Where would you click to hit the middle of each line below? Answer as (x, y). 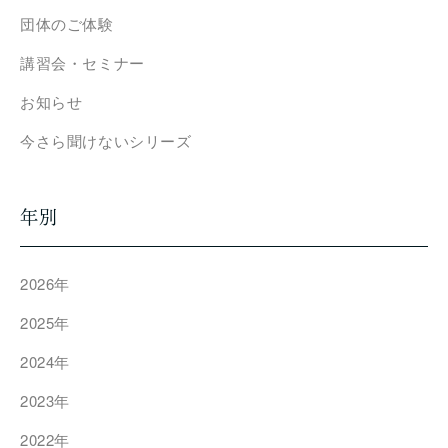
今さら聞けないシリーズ (106, 140)
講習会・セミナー (82, 62)
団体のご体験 (67, 23)
